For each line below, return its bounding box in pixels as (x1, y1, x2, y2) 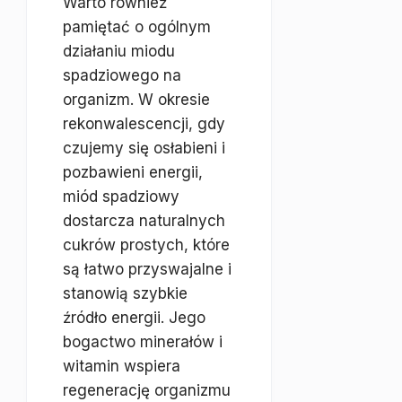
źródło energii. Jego (63, 309, 205, 327)
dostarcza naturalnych (63, 212, 225, 230)
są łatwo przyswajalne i (63, 260, 232, 278)
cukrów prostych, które (63, 236, 230, 254)
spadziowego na (63, 66, 181, 84)
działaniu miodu (63, 42, 175, 60)
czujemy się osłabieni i (63, 139, 225, 157)
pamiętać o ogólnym (63, 18, 211, 36)
